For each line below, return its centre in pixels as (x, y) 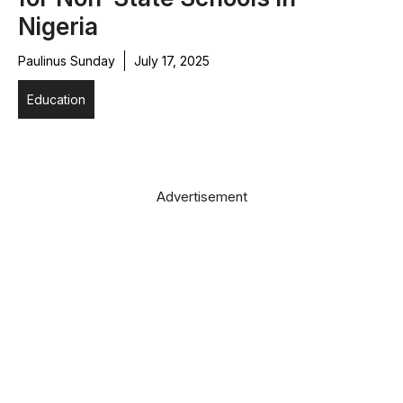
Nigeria (58, 27)
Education (56, 100)
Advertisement (201, 197)
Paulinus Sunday (67, 61)
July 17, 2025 (172, 61)
